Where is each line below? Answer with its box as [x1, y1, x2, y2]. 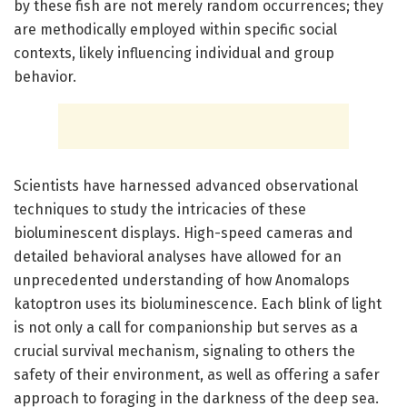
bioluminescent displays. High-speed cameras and [14, 223, 353, 242]
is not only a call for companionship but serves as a [14, 318, 358, 336]
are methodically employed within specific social [14, 20, 337, 38]
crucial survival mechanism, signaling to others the [14, 342, 355, 360]
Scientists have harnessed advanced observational [14, 176, 358, 194]
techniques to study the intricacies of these [14, 200, 306, 218]
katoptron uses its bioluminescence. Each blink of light [14, 294, 382, 313]
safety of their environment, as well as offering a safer [14, 365, 380, 383]
